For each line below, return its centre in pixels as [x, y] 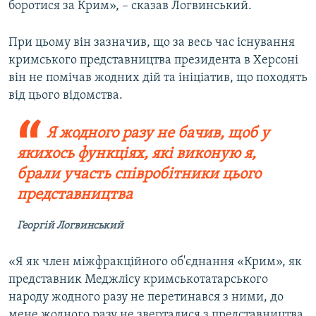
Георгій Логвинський [70, 226]
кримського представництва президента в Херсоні [153, 61]
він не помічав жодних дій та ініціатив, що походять [158, 78]
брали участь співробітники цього [139, 175]
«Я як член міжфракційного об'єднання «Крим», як [155, 262]
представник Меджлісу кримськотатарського [138, 280]
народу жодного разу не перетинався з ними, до [146, 298]
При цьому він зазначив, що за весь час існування [152, 43]
